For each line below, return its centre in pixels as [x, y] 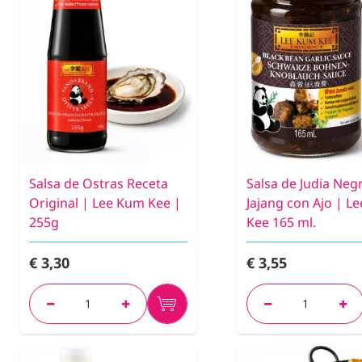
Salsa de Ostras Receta [99, 184]
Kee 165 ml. [281, 223]
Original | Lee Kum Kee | [105, 203]
